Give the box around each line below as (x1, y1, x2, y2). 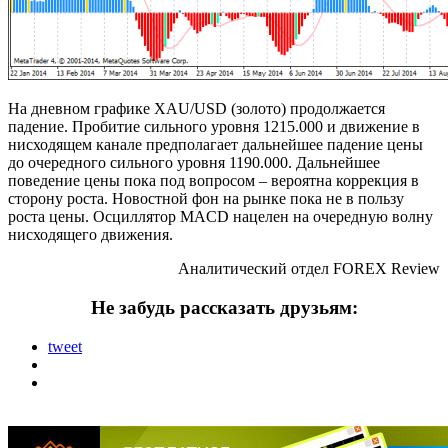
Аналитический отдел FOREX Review (178, 260, 440, 278)
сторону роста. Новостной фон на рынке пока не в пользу (8, 190, 404, 208)
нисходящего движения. (8, 226, 173, 244)
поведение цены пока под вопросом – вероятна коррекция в (8, 172, 419, 190)
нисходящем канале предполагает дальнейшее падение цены (8, 136, 423, 154)
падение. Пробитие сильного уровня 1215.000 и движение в (8, 118, 420, 136)
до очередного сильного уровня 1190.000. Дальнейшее (8, 154, 380, 172)
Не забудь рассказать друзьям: (90, 296, 358, 318)
